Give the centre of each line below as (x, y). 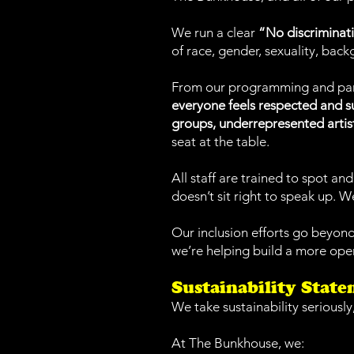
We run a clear (215, 32)
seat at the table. (220, 141)
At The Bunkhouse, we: (238, 343)
